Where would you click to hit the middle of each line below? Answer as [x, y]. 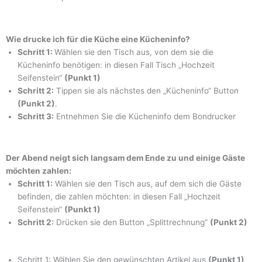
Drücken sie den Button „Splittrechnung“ [132, 222]
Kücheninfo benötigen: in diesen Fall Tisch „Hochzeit [116, 65]
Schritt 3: [36, 116]
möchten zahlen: [39, 170]
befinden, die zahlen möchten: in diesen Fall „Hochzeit [119, 196]
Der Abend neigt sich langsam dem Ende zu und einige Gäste [125, 158]
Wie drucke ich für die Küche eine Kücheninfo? [98, 39]
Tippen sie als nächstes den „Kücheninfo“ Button [146, 90]
